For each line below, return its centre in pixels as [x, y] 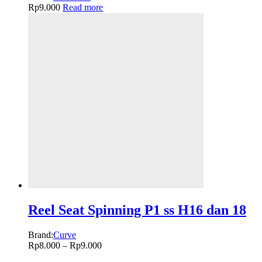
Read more [83, 8]
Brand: [41, 235]
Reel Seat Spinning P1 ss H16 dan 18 [137, 210]
